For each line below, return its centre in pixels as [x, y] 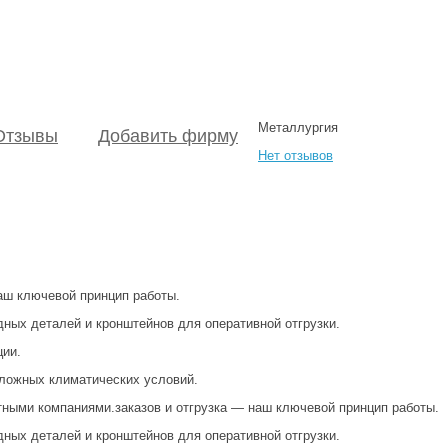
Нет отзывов [295, 155]
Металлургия [298, 127]
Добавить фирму [168, 136]
